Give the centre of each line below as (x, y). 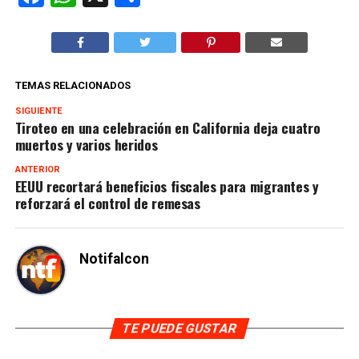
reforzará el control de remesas (107, 203)
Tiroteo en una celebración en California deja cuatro (167, 128)
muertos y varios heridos (86, 145)
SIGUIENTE (38, 111)
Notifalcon (114, 259)
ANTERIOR (37, 170)
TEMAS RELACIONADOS (73, 86)
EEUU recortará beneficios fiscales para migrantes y (167, 186)
